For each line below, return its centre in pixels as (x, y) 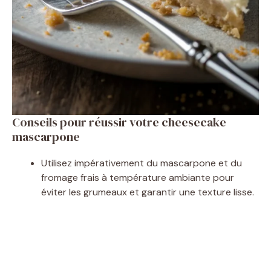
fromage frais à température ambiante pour (138, 177)
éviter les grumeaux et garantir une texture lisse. (148, 192)
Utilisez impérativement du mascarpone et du (142, 163)
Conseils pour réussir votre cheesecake (119, 122)
